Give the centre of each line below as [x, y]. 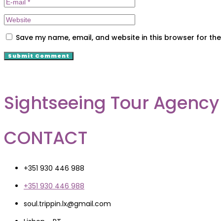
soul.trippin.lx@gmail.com [67, 204]
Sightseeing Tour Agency [111, 103]
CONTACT [46, 138]
